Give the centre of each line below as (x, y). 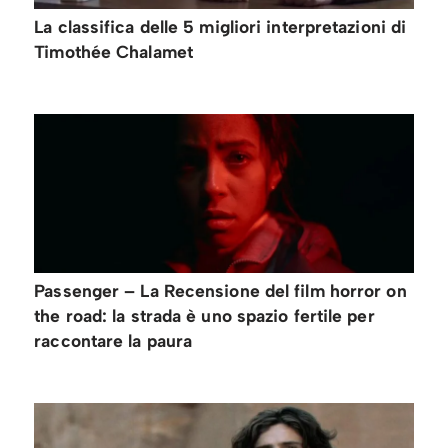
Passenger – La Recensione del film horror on (220, 290)
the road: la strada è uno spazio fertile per (204, 315)
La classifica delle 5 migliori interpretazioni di (220, 27)
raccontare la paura (113, 340)
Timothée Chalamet (113, 52)
